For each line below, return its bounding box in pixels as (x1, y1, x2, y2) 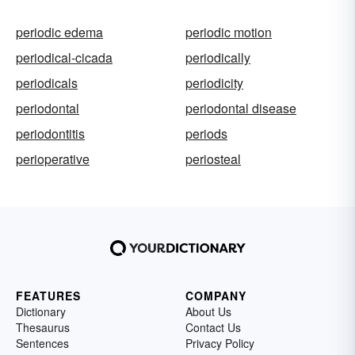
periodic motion (185, 23, 272, 41)
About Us (185, 303, 231, 319)
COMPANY (185, 288, 246, 303)
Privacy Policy (185, 335, 254, 351)
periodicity (185, 74, 243, 92)
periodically (185, 48, 250, 67)
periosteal (185, 150, 241, 168)
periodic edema (16, 23, 103, 41)
